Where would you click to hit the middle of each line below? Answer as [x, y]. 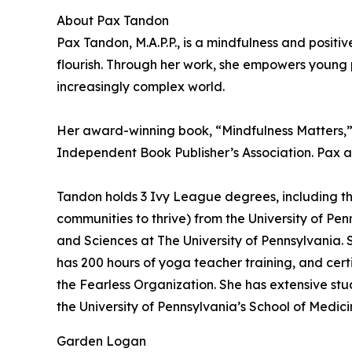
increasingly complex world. [141, 87]
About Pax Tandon [113, 21]
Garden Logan [101, 341]
